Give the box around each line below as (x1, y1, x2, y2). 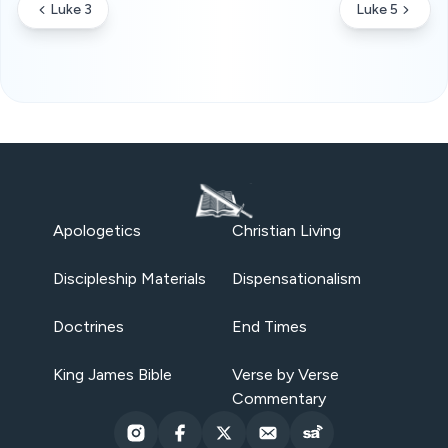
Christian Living (232, 221, 341, 240)
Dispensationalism (232, 269, 361, 288)
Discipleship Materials (52, 269, 206, 288)
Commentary (232, 389, 326, 408)
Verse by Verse (232, 365, 339, 384)
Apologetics (52, 221, 141, 240)
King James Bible (52, 365, 172, 384)
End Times (232, 317, 307, 336)
